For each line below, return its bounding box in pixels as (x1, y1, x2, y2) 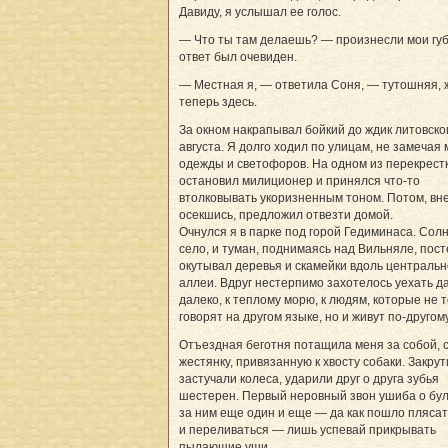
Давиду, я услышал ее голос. (179, 4, 341, 19)
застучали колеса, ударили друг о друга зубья (179, 371, 439, 386)
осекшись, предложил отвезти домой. (179, 207, 393, 222)
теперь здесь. (179, 94, 257, 109)
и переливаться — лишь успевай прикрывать (179, 422, 436, 437)
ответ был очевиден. (179, 49, 297, 64)
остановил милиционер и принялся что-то (179, 173, 420, 188)
